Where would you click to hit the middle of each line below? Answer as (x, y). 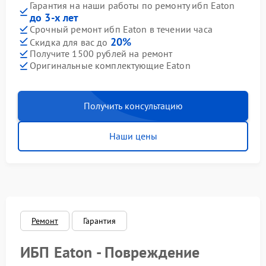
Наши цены (133, 136)
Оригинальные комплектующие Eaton (110, 66)
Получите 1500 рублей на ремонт (101, 54)
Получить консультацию (133, 105)
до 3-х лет (54, 17)
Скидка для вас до (70, 42)
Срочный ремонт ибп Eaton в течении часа (121, 29)
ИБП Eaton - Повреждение (110, 252)
